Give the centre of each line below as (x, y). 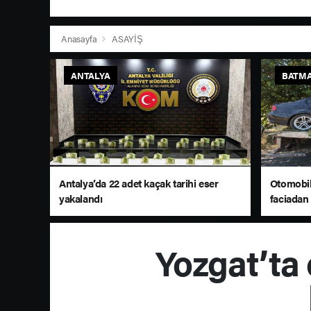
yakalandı (81, 199)
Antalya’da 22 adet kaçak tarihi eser (139, 183)
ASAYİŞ (127, 39)
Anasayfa (80, 39)
